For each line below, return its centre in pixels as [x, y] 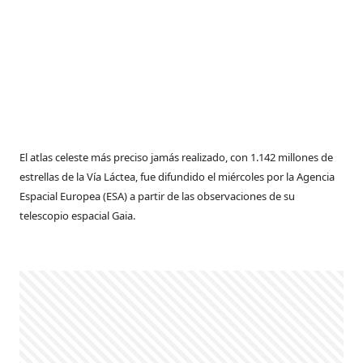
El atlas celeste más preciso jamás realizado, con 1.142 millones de [177, 157]
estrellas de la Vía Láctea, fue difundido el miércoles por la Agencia [177, 177]
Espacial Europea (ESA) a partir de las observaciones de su [158, 196]
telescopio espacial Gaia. [78, 216]
